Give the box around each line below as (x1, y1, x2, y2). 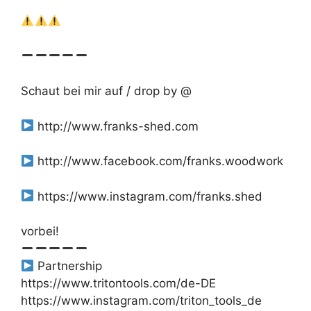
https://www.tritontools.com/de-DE (21, 276, 216, 291)
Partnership (34, 259, 103, 274)
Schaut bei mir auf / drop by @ (21, 84, 192, 99)
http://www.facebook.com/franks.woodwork (34, 154, 284, 169)
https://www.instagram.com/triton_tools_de (21, 294, 262, 308)
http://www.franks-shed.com (34, 119, 199, 133)
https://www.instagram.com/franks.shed (34, 189, 263, 203)
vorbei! (21, 224, 59, 239)
